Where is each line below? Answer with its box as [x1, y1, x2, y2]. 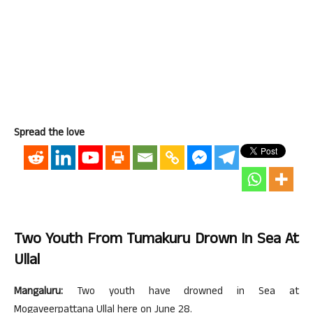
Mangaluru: [14, 284, 63, 301]
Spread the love [14, 125, 85, 143]
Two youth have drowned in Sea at [63, 284, 299, 301]
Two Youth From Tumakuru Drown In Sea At [14, 228, 299, 253]
